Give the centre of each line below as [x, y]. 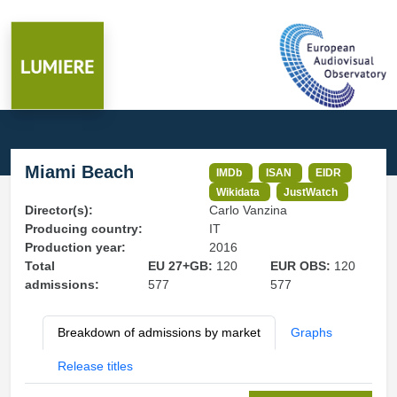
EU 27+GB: [182, 266]
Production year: [75, 248]
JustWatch [311, 191]
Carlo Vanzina [248, 210]
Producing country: [84, 229]
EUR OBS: [303, 266]
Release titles [95, 366]
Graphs [311, 333]
